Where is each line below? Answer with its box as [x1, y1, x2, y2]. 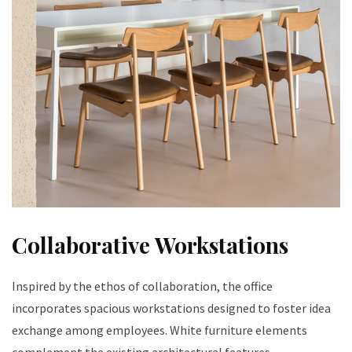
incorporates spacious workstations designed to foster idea [12, 299, 331, 316]
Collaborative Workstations [12, 229, 288, 259]
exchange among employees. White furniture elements [12, 321, 307, 338]
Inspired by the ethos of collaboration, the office [12, 277, 273, 294]
